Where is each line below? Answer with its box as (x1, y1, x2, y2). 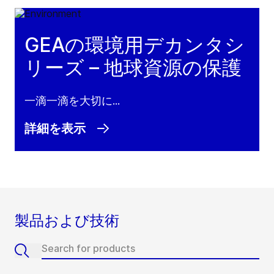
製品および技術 (15, 212, 119, 230)
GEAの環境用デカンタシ (24, 33, 245, 57)
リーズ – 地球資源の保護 (24, 56, 242, 80)
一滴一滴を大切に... (24, 94, 120, 108)
